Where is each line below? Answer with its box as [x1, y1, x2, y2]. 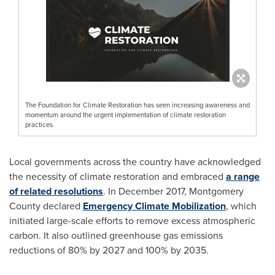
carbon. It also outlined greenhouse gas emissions [9, 228, 223, 242]
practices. [25, 119, 55, 130]
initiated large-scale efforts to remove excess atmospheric [9, 213, 255, 228]
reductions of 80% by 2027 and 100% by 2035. [9, 242, 209, 257]
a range [226, 169, 260, 184]
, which [226, 198, 257, 213]
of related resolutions [9, 184, 103, 198]
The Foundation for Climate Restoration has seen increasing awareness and [25, 99, 250, 110]
